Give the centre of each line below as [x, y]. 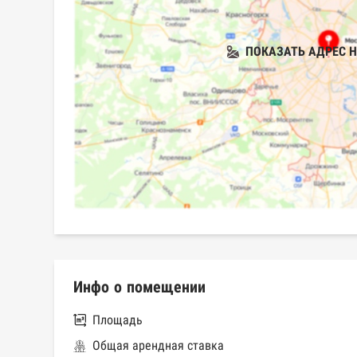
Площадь [118, 320]
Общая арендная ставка [158, 346]
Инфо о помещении [139, 287]
